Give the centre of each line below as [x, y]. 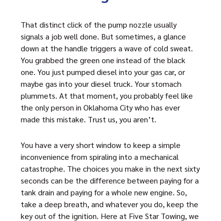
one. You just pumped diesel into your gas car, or [103, 72]
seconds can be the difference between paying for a [110, 180]
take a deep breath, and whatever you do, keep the [110, 204]
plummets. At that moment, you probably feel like [107, 95]
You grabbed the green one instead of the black [103, 60]
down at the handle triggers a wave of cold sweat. [107, 48]
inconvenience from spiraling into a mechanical [100, 157]
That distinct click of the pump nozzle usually [99, 24]
